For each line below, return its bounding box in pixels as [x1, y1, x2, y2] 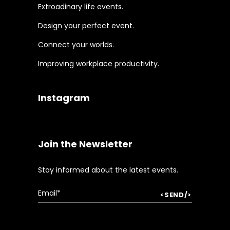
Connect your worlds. [38, 39, 114, 50]
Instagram [38, 91, 90, 104]
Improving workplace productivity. [38, 58, 159, 69]
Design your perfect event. [38, 20, 134, 31]
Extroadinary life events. [38, 1, 123, 12]
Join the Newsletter [38, 137, 132, 150]
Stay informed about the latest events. [38, 164, 178, 175]
